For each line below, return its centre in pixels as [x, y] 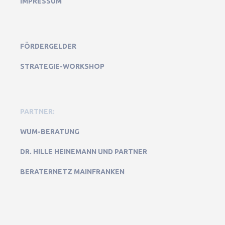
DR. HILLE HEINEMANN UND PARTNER [84, 152]
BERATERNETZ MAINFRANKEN [72, 172]
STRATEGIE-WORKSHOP [62, 67]
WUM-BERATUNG [50, 132]
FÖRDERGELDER [48, 46]
